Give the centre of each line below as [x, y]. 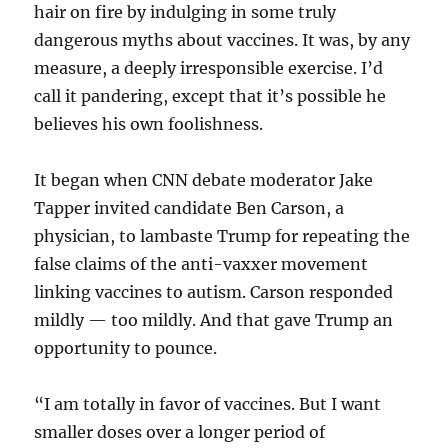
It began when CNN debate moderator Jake [204, 179]
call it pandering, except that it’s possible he [210, 95]
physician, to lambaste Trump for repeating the [222, 235]
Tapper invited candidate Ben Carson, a [189, 207]
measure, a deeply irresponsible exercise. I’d [209, 67]
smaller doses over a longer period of [180, 431]
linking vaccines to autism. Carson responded [214, 291]
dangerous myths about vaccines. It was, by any [222, 39]
